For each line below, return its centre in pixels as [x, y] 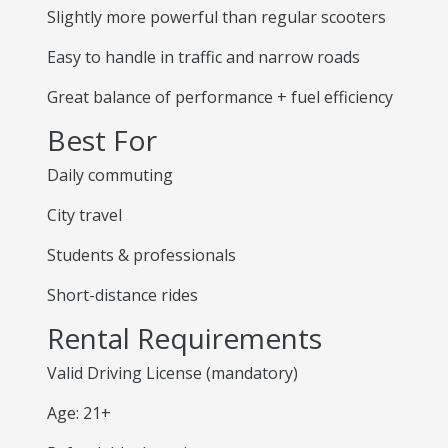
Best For [102, 140]
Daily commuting [110, 175]
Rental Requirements [184, 338]
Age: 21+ [79, 413]
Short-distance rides [122, 295]
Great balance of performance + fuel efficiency [220, 97]
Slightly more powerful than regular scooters [216, 17]
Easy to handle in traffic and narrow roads [203, 57]
